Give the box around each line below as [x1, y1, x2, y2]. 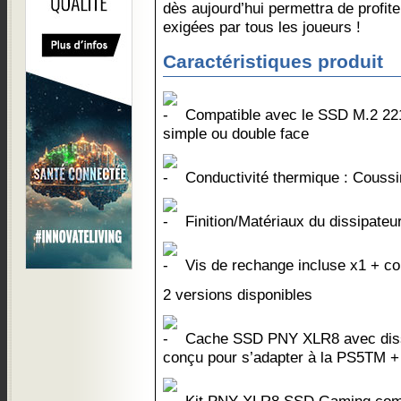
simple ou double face [163, 124, 309, 142]
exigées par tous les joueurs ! [163, 18, 361, 36]
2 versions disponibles [163, 286, 312, 303]
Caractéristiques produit [163, 51, 383, 73]
